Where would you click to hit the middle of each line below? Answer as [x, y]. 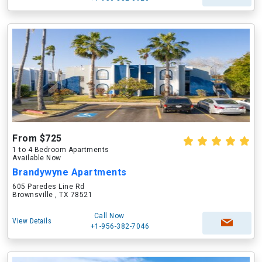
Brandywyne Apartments [70, 172]
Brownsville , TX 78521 [52, 195]
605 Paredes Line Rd [49, 187]
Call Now [109, 216]
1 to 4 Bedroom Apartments [61, 150]
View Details [32, 221]
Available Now [37, 158]
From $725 [37, 138]
